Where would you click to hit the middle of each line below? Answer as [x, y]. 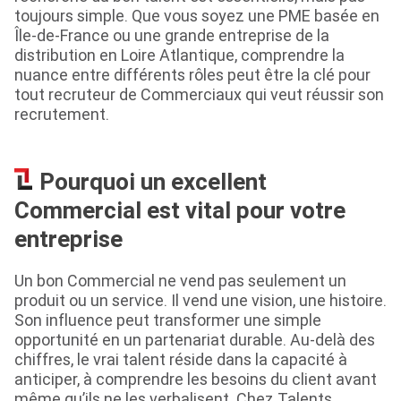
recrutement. [62, 115]
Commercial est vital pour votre [180, 211]
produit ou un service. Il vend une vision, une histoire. [200, 301]
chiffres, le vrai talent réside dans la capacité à [181, 360]
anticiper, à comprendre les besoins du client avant [196, 380]
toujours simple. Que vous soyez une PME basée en [197, 16]
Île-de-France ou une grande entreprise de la [172, 36]
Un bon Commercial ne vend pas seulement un [180, 281]
